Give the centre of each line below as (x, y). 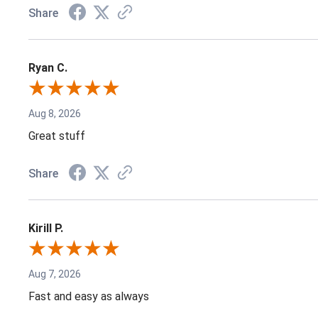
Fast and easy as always (89, 296)
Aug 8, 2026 (55, 113)
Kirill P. (46, 228)
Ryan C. (48, 67)
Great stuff (57, 136)
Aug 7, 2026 (55, 274)
